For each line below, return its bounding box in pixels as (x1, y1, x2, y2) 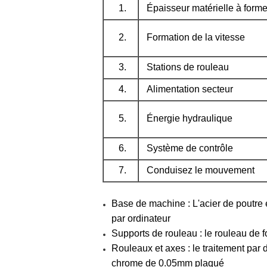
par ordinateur (111, 213, 170, 223)
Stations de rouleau (147, 62, 229, 72)
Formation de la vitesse (147, 32, 245, 42)
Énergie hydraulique (147, 113, 232, 123)
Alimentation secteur (147, 84, 233, 94)
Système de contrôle (147, 143, 233, 153)
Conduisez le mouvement (147, 165, 254, 175)
